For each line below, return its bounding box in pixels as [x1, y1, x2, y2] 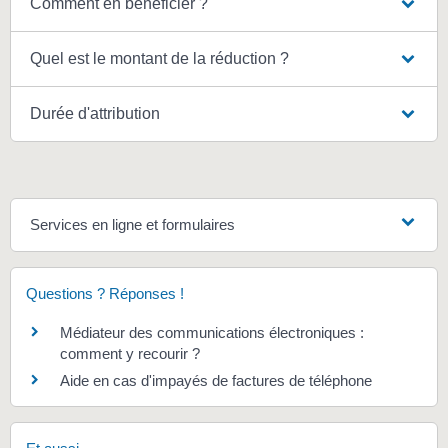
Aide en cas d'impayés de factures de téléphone [60, 372, 372, 390]
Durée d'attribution [30, 105, 161, 123]
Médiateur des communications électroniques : [60, 324, 364, 342]
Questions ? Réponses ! [26, 285, 184, 303]
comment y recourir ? [60, 345, 200, 363]
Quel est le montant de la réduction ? [30, 50, 290, 68]
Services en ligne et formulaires [30, 216, 236, 234]
